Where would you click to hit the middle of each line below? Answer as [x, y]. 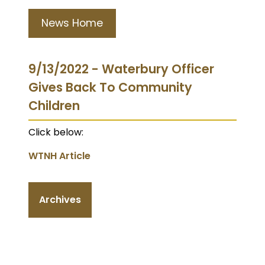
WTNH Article [59, 156]
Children [54, 105]
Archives [60, 199]
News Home [72, 23]
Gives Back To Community [110, 87]
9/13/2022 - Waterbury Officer [121, 69]
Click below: [56, 132]
